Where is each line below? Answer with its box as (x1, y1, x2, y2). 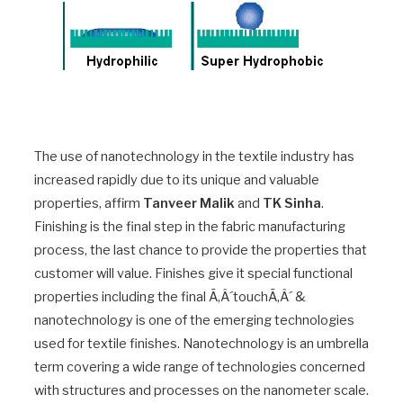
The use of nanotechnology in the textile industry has (34, 148, 354, 165)
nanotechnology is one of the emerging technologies (34, 312, 354, 328)
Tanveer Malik (143, 195, 235, 211)
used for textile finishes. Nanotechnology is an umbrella (34, 336, 369, 352)
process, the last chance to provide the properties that (34, 242, 367, 258)
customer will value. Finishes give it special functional (34, 265, 353, 282)
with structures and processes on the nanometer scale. (34, 382, 369, 399)
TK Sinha (263, 195, 321, 211)
